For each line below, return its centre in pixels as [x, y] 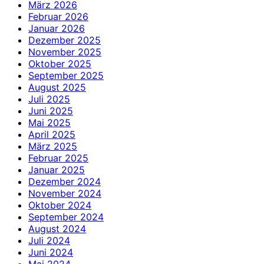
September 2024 [66, 217]
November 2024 [65, 193]
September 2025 [66, 75]
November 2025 [65, 52]
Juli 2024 [49, 240]
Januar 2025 [57, 169]
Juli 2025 [49, 99]
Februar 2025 [58, 158]
